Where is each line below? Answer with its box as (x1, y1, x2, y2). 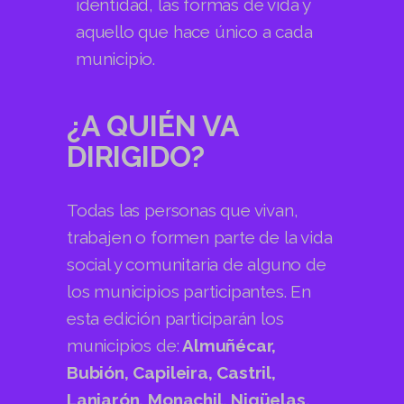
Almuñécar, (179, 335, 277, 355)
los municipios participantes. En (67, 280, 311, 301)
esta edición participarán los (67, 308, 284, 328)
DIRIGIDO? (67, 139, 206, 173)
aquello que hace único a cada (76, 21, 313, 41)
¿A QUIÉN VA (67, 108, 239, 142)
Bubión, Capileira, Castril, (67, 362, 276, 382)
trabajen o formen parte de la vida (67, 226, 333, 247)
